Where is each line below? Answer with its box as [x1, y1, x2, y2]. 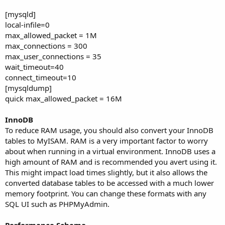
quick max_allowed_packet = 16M [5, 93, 122, 103]
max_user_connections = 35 [5, 51, 101, 61]
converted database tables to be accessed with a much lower [5, 177, 214, 188]
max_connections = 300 [5, 40, 87, 51]
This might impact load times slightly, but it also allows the [5, 167, 207, 177]
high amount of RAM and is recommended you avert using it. [5, 156, 217, 167]
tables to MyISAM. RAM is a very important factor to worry [5, 135, 208, 146]
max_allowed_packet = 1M [5, 30, 97, 40]
